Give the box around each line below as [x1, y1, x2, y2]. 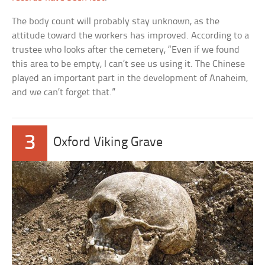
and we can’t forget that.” [12, 87, 116, 98]
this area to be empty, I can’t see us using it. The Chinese [12, 59, 245, 69]
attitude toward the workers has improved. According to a [12, 30, 250, 41]
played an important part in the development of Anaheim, [12, 73, 248, 83]
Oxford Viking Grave [53, 135, 163, 150]
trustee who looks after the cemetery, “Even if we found [12, 44, 240, 55]
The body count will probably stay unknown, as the [12, 16, 220, 27]
